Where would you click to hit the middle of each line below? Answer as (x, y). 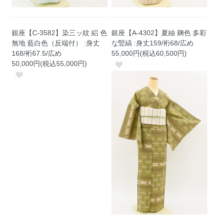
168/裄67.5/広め (37, 53)
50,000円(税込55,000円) (50, 63)
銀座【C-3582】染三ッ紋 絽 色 (60, 33)
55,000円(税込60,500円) (149, 53)
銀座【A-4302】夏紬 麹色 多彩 (159, 33)
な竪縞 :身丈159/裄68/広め (153, 43)
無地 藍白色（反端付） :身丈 (56, 43)
